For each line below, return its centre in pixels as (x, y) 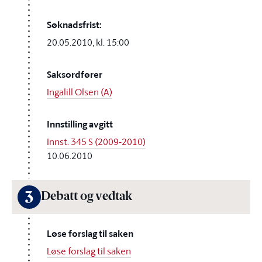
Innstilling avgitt (80, 124)
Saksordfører (75, 75)
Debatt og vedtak (87, 197)
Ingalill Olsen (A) (80, 92)
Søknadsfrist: (74, 25)
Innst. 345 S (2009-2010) (96, 142)
